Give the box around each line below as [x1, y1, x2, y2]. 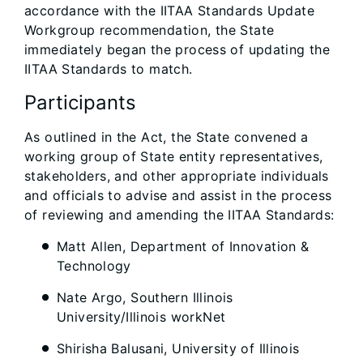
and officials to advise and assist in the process [24, 187, 332, 203]
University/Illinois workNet [57, 309, 226, 325]
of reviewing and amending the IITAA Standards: [24, 207, 339, 223]
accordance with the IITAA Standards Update [24, 2, 314, 19]
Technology [57, 258, 131, 274]
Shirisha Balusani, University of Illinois [57, 340, 300, 357]
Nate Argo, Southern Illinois [57, 289, 233, 305]
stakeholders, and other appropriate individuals [24, 168, 329, 184]
